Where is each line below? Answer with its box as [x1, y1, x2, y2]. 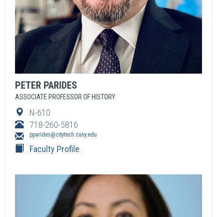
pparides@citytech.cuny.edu [30, 131, 97, 138]
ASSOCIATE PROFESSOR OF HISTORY [15, 93, 115, 101]
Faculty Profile [30, 144, 79, 154]
